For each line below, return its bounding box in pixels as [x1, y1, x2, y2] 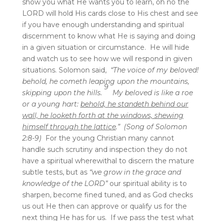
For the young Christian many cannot [41, 133, 174, 143]
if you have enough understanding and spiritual [22, 20, 184, 29]
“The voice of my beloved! [110, 65, 199, 74]
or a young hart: [22, 99, 80, 109]
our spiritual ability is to [107, 179, 187, 188]
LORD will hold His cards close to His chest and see [22, 8, 198, 18]
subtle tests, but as [22, 167, 89, 177]
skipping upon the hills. [22, 88, 104, 97]
